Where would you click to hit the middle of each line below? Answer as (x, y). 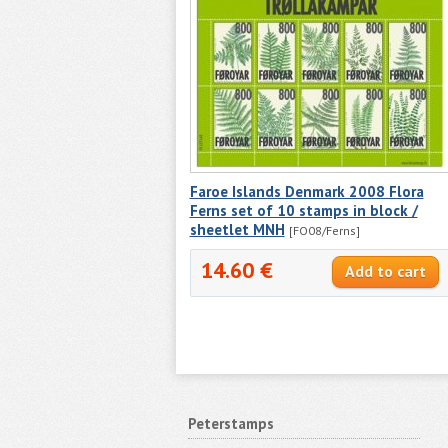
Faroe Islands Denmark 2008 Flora (306, 191)
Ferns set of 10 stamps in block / (303, 210)
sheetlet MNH (237, 229)
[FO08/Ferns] (324, 230)
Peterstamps (230, 423)
